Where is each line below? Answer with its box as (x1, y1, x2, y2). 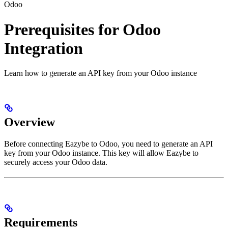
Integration (4, 39, 83, 58)
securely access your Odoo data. (4, 158, 107, 167)
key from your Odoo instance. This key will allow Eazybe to (4, 149, 198, 158)
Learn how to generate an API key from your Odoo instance (4, 69, 197, 78)
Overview (4, 116, 55, 129)
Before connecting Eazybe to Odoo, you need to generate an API (4, 139, 213, 149)
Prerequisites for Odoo (4, 20, 161, 39)
